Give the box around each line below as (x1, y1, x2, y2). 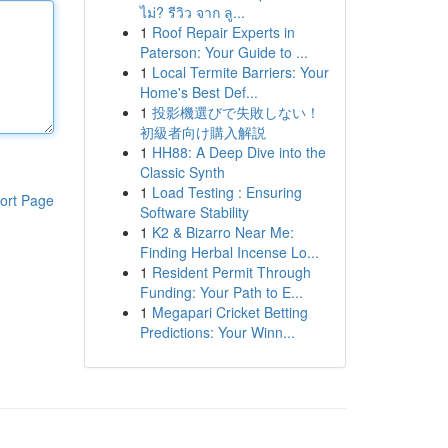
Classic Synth (139, 162, 225, 182)
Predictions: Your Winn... (139, 322, 295, 342)
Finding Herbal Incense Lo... (139, 242, 319, 262)
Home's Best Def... (139, 82, 258, 102)
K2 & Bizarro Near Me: (151, 222, 294, 242)
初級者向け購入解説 (139, 122, 266, 142)
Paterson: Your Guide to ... (139, 42, 308, 62)
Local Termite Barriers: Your (151, 62, 329, 82)
